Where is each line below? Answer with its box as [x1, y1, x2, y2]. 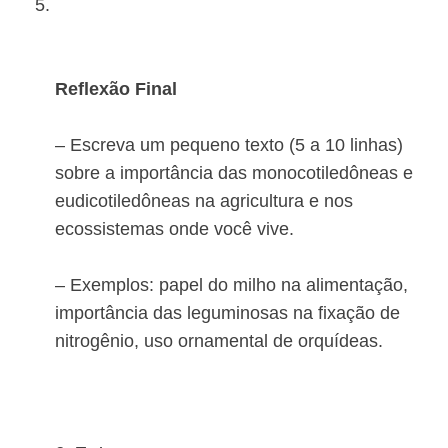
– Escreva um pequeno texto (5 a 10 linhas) [55, 135, 403, 156]
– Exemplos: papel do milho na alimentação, [55, 275, 408, 296]
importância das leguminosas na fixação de [55, 303, 400, 324]
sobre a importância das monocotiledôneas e [55, 163, 413, 184]
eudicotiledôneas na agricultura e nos [55, 191, 353, 212]
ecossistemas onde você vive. [55, 219, 294, 240]
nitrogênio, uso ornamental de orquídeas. [55, 331, 383, 352]
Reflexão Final [55, 79, 177, 100]
